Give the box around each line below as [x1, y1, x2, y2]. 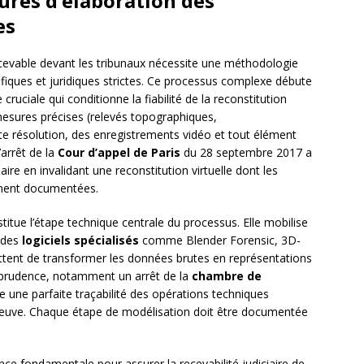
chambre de [192, 268, 262, 284]
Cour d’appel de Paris [58, 145, 180, 161]
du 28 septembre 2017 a [180, 145, 312, 161]
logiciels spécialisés [22, 232, 139, 249]
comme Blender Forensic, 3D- [139, 232, 301, 249]
